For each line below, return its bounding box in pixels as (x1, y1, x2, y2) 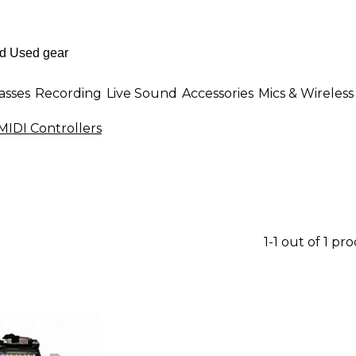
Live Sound (106, 85, 177, 101)
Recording (35, 85, 102, 101)
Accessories (182, 85, 253, 101)
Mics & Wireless (258, 85, 354, 101)
